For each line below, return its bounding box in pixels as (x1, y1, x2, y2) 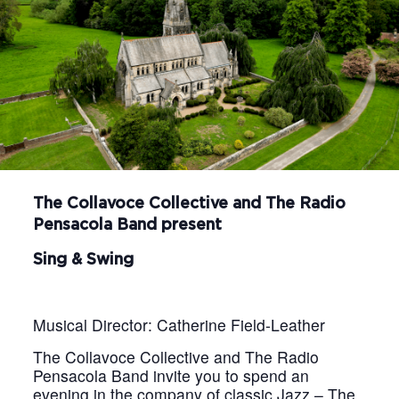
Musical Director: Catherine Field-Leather (33, 313, 326, 336)
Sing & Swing (33, 251, 134, 268)
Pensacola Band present (33, 216, 223, 233)
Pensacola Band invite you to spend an (33, 363, 310, 387)
